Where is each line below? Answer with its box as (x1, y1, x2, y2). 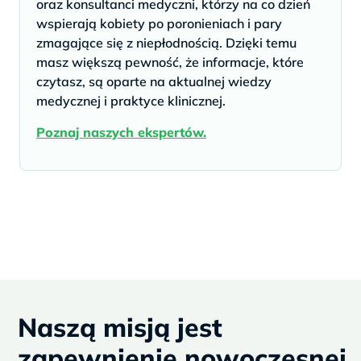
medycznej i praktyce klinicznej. (36, 92, 226, 109)
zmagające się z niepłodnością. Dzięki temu (36, 34, 297, 51)
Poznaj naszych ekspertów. (36, 123, 206, 140)
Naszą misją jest (18, 310, 222, 343)
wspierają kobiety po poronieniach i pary (36, 15, 282, 31)
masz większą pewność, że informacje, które (36, 53, 304, 70)
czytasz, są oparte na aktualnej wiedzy (36, 73, 272, 89)
